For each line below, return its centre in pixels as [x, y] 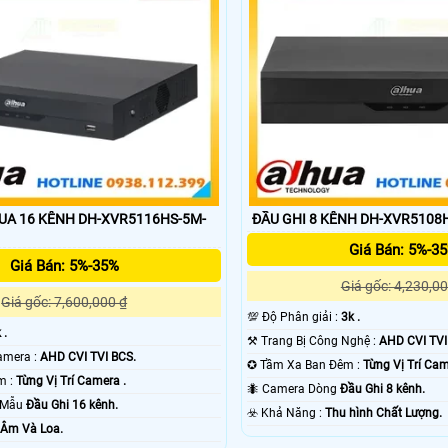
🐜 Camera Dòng [301, 389]
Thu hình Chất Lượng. [384, 413]
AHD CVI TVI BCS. [87, 357]
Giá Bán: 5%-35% [64, 266]
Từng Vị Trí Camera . [70, 381]
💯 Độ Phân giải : [302, 317]
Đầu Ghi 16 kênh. [71, 405]
